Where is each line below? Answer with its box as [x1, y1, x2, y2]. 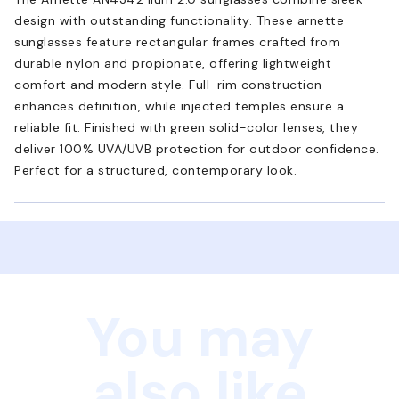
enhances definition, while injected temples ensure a [14, 97, 344, 114]
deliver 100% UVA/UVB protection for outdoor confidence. [14, 140, 379, 157]
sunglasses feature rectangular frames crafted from [14, 33, 340, 50]
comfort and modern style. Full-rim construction [14, 76, 322, 93]
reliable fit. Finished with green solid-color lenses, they [14, 118, 358, 135]
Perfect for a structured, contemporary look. [14, 161, 297, 178]
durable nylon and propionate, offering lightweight [14, 54, 331, 71]
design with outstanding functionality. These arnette [14, 12, 344, 28]
